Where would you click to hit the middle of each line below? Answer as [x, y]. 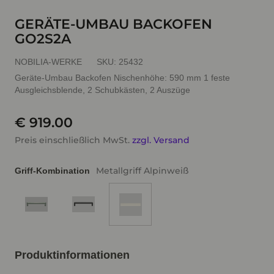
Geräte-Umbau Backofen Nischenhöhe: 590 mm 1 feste [122, 78]
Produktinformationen [72, 255]
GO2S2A [43, 39]
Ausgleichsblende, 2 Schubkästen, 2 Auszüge [102, 90]
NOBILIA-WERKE [48, 62]
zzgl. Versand [161, 140]
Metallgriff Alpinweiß [142, 171]
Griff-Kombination [52, 171]
